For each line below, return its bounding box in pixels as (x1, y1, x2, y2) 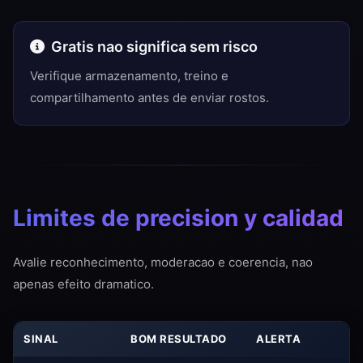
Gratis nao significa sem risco (51, 38, 258, 56)
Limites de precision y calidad (13, 204, 344, 233)
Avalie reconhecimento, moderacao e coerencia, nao (13, 254, 313, 271)
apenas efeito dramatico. (13, 276, 154, 293)
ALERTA (256, 332, 301, 346)
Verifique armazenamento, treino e (30, 68, 228, 84)
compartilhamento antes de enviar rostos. (30, 90, 269, 106)
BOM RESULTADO (130, 332, 227, 346)
